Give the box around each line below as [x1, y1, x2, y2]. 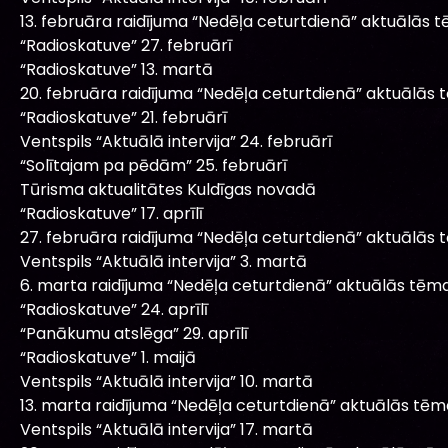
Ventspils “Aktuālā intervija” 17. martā [20, 417, 313, 441]
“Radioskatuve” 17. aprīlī [20, 201, 203, 225]
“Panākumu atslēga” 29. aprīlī [20, 321, 248, 345]
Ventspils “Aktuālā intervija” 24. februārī [20, 129, 332, 153]
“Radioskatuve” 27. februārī [20, 33, 232, 57]
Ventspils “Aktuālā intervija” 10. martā [20, 369, 313, 393]
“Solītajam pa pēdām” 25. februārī [20, 153, 287, 177]
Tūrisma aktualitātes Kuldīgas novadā [20, 177, 316, 201]
